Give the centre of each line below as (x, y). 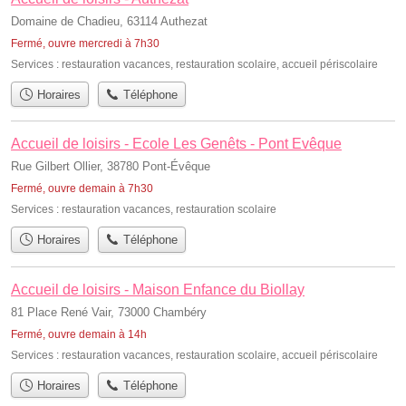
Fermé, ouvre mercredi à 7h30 (85, 43)
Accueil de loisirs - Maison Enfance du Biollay (158, 289)
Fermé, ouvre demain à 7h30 (82, 189)
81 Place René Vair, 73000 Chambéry (109, 312)
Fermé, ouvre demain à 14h (79, 334)
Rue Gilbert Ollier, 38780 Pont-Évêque (111, 167)
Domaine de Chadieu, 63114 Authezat (109, 21)
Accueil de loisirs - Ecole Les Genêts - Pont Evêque (176, 144)
